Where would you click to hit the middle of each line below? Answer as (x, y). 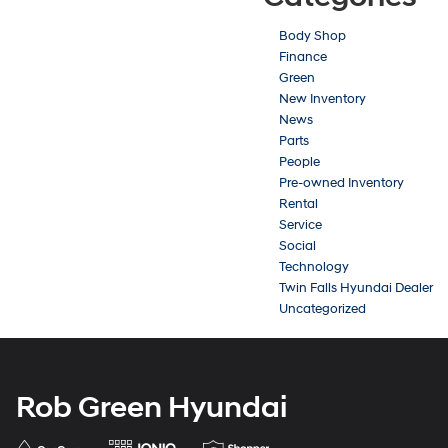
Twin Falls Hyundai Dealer (356, 287)
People (299, 161)
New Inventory (322, 98)
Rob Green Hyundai (151, 407)
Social (297, 245)
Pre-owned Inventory (341, 182)
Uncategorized (322, 308)
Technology (314, 266)
